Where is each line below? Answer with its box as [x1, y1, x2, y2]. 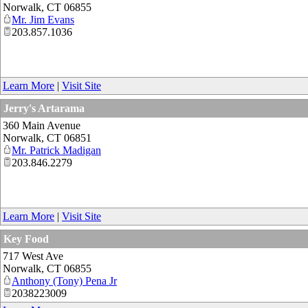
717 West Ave [3, 250, 63, 262]
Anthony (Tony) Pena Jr [12, 274, 117, 287]
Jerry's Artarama [3, 102, 85, 114]
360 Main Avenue [3, 119, 80, 131]
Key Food [3, 232, 49, 245]
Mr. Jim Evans [12, 13, 74, 25]
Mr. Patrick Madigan [12, 144, 101, 156]
